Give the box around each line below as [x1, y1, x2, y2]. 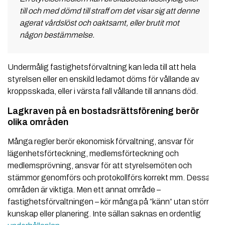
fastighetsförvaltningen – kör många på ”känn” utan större [8, 197, 213, 206]
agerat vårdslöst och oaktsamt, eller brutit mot [20, 19, 179, 28]
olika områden [8, 117, 68, 128]
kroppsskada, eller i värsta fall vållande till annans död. [8, 87, 198, 96]
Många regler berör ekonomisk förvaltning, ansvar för [8, 137, 194, 146]
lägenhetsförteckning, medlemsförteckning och [8, 149, 179, 158]
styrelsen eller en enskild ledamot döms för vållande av [8, 75, 199, 84]
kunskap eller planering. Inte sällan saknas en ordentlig [8, 209, 201, 218]
